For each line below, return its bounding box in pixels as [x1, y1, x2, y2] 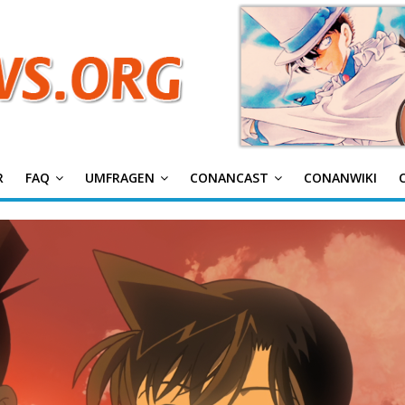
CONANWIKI [304, 169, 377, 187]
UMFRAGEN [85, 169, 155, 187]
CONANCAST [190, 169, 268, 187]
